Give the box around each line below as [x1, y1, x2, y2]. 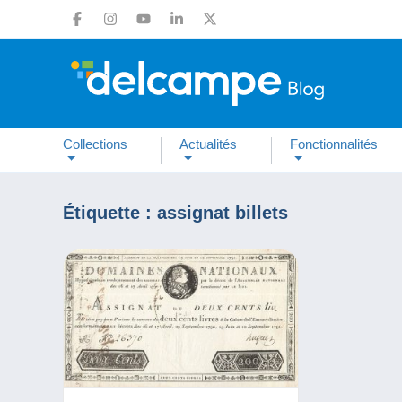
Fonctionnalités [289, 135, 378, 152]
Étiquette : [63, 203, 157, 223]
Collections [63, 135, 127, 152]
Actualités [179, 135, 238, 152]
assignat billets [157, 203, 288, 223]
